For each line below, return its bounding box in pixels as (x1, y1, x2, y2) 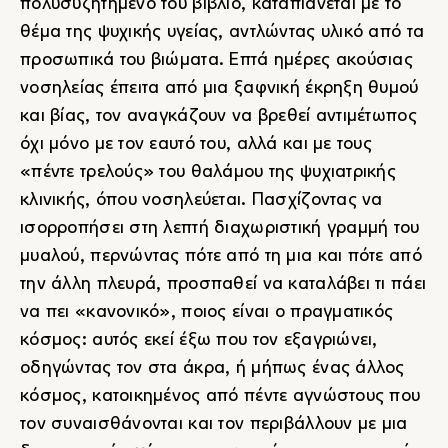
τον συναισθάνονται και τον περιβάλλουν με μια (20, 416, 408, 434)
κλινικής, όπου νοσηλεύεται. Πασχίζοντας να (20, 192, 383, 210)
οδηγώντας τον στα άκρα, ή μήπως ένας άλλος (20, 360, 405, 378)
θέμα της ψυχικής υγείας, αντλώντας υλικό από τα (20, 24, 425, 42)
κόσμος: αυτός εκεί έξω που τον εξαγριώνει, (20, 332, 378, 350)
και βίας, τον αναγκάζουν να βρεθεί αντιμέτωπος (20, 108, 417, 126)
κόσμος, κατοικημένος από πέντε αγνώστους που (20, 388, 421, 406)
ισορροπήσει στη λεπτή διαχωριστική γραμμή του (20, 220, 420, 238)
